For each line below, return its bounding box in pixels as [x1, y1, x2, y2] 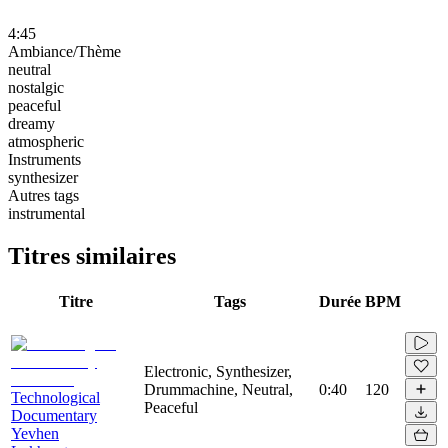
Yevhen [11, 424, 59, 442]
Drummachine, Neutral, [144, 380, 293, 398]
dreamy [8, 114, 55, 132]
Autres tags [8, 186, 79, 204]
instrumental [8, 204, 85, 222]
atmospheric [8, 132, 84, 150]
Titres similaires [8, 242, 176, 269]
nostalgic [8, 78, 64, 96]
